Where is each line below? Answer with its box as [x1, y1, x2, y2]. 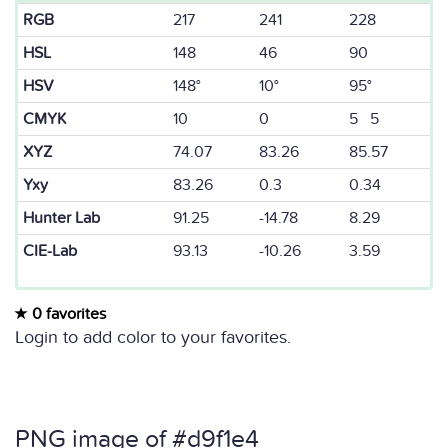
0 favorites [28, 304, 106, 324]
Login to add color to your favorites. [15, 327, 291, 348]
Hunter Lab [23, 208, 100, 228]
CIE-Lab [23, 241, 77, 261]
